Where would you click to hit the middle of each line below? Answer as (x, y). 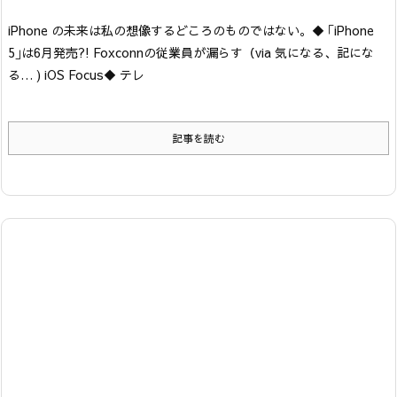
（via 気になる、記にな (308, 52)
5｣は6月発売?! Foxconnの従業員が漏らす (125, 52)
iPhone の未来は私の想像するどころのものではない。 (160, 30)
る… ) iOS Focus (56, 74)
